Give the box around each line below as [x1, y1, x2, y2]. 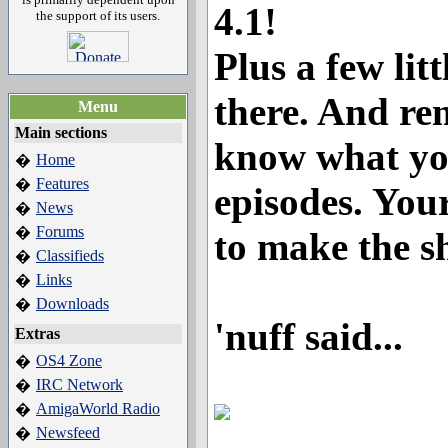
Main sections [15, 124, 107, 141]
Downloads [36, 295, 109, 312]
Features [36, 175, 89, 192]
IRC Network [36, 376, 123, 393]
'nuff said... [214, 315, 403, 358]
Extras [15, 325, 60, 342]
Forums [36, 223, 84, 240]
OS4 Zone [36, 352, 102, 369]
